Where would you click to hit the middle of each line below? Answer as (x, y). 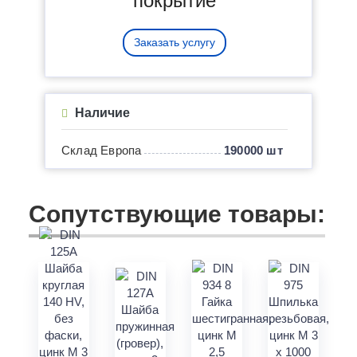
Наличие (101, 113)
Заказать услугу (175, 43)
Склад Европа (102, 151)
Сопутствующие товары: (177, 214)
